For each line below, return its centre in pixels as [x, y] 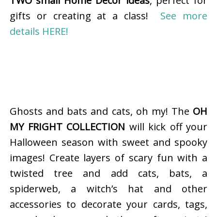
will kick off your [166, 127]
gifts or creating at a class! [85, 16]
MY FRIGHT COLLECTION [67, 127]
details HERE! [39, 31]
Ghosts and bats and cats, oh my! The [101, 111]
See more [184, 16]
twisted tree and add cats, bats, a [108, 173]
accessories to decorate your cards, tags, [108, 204]
